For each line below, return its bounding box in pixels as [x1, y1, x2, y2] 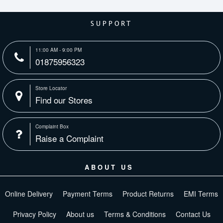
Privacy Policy [12, 209, 56, 220]
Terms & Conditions [104, 209, 166, 220]
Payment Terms [63, 189, 112, 199]
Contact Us [175, 209, 211, 220]
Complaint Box [35, 123, 69, 130]
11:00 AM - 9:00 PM [35, 46, 82, 54]
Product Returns [122, 189, 174, 199]
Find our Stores [35, 94, 93, 107]
